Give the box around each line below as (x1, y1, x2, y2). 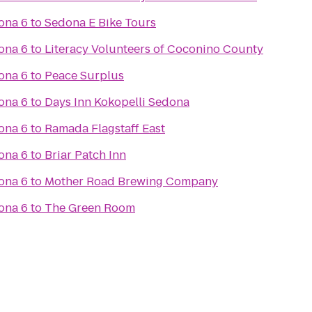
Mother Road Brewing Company (45, 173, 218, 189)
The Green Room (45, 200, 135, 216)
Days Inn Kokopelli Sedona (45, 94, 189, 110)
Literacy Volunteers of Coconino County (45, 41, 263, 57)
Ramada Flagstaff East (45, 120, 165, 136)
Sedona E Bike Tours (45, 15, 156, 31)
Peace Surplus (45, 68, 124, 84)
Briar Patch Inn (45, 147, 126, 163)
